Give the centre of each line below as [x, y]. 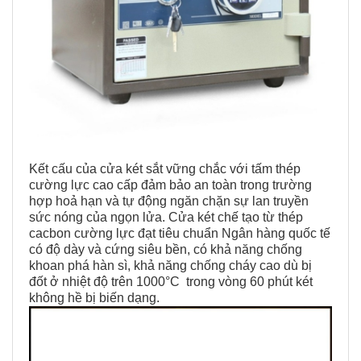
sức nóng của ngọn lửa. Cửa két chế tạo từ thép [166, 218]
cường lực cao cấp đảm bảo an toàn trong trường [170, 185]
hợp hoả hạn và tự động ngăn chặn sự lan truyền [169, 201]
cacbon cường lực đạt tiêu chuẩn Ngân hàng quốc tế [180, 234]
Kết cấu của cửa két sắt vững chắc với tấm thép [165, 169]
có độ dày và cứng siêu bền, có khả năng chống [166, 250]
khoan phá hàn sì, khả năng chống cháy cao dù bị [170, 266]
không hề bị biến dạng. [94, 298]
